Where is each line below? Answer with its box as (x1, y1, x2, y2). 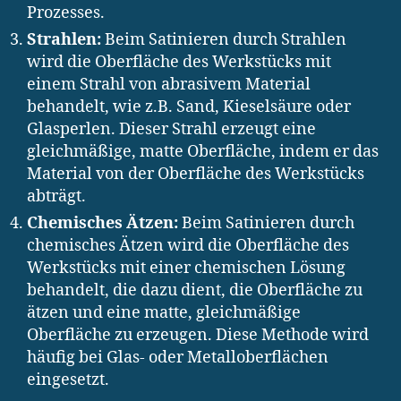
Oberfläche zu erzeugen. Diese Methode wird (27, 325, 369, 346)
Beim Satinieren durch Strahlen (101, 30, 346, 51)
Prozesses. (27, 3, 105, 24)
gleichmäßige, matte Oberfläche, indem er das (27, 141, 379, 163)
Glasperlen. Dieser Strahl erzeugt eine (27, 119, 316, 141)
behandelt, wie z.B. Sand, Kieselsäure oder (27, 97, 351, 118)
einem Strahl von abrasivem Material (27, 74, 311, 96)
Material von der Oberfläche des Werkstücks (27, 164, 364, 185)
